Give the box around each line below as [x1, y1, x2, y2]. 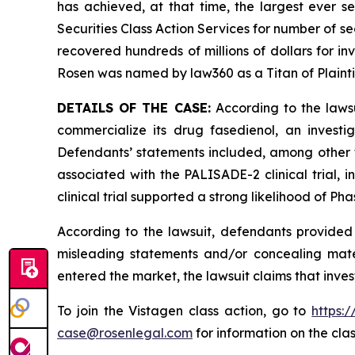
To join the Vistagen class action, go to [57, 303, 312, 319]
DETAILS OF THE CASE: [57, 100, 211, 116]
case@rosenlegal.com [57, 325, 193, 342]
